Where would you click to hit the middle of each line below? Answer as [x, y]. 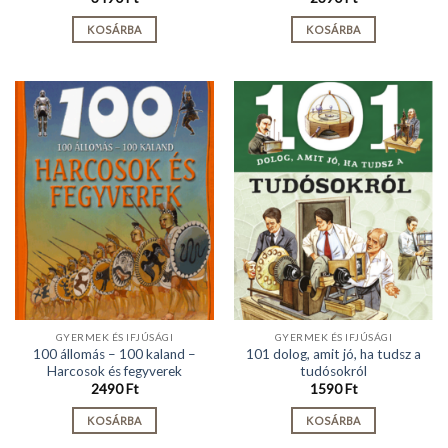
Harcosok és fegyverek [114, 370]
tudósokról [333, 370]
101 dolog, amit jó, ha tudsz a [333, 353]
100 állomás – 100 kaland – [114, 353]
